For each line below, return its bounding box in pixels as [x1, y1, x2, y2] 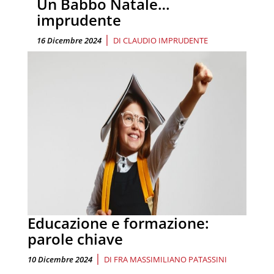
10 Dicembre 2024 [28, 254, 92, 265]
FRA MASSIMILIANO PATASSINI [114, 254, 227, 265]
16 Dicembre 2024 [37, 34, 102, 46]
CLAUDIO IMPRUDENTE [123, 34, 208, 46]
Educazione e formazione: [28, 213, 209, 234]
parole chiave [28, 229, 123, 250]
